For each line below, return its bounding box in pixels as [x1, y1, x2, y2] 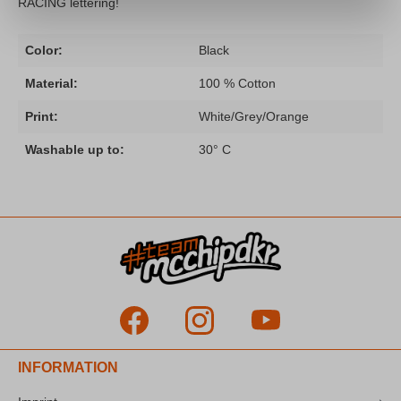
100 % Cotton [199, 76, 276, 91]
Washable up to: [25, 142, 124, 158]
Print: [25, 109, 58, 124]
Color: [25, 43, 63, 58]
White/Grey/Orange [199, 109, 309, 124]
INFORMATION [18, 360, 118, 376]
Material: [25, 76, 78, 91]
